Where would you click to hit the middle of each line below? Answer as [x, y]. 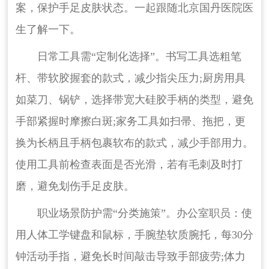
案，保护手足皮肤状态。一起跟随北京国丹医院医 [134, 8]
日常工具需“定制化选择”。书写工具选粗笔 [139, 57]
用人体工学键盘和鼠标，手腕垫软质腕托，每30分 [134, 235]
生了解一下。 [48, 30]
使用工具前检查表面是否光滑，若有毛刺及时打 [129, 165]
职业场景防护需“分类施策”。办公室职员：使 [144, 213]
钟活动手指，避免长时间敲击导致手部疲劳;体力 [130, 257]
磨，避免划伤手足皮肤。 [75, 186]
